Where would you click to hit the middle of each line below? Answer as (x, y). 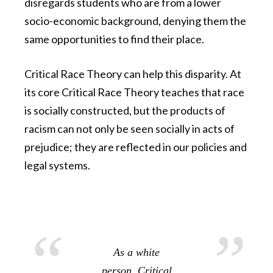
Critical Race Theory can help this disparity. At (133, 74)
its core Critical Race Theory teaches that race (134, 92)
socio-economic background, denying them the (135, 21)
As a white (136, 253)
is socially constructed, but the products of (125, 111)
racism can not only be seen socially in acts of (129, 129)
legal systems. (57, 165)
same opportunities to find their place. (114, 39)
